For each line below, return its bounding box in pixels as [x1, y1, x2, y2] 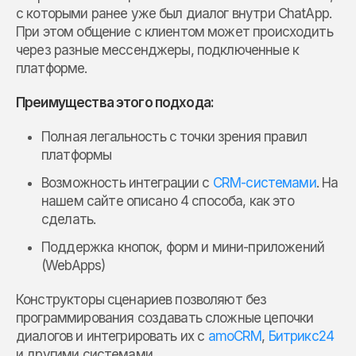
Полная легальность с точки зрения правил [41, 129, 307, 145]
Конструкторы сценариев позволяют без [16, 292, 267, 308]
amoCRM [207, 328, 262, 345]
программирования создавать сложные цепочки [16, 310, 314, 327]
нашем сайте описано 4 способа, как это [41, 193, 294, 210]
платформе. [16, 60, 87, 77]
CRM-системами [212, 175, 316, 192]
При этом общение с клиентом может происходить [16, 24, 333, 41]
